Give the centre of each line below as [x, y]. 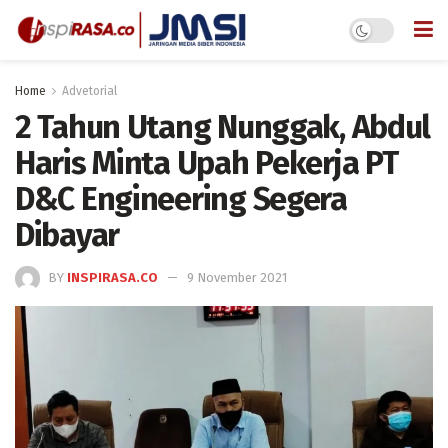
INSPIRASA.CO [112, 277]
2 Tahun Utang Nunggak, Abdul [223, 127]
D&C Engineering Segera [181, 199]
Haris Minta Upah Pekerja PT [206, 163]
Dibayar [67, 235]
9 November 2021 [237, 277]
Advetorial [89, 91]
